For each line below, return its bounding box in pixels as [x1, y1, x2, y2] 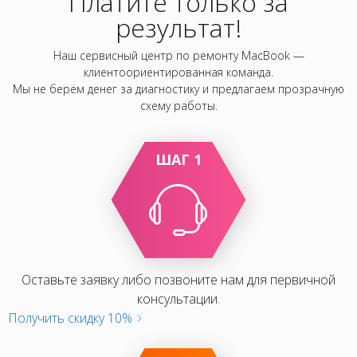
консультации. [137, 290, 220, 308]
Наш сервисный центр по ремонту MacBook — [53, 48, 304, 63]
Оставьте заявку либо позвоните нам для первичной [22, 271, 335, 288]
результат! [116, 10, 241, 45]
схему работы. [139, 98, 218, 113]
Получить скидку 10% [8, 309, 135, 327]
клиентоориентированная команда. [84, 65, 273, 80]
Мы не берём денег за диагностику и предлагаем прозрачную [13, 81, 344, 96]
